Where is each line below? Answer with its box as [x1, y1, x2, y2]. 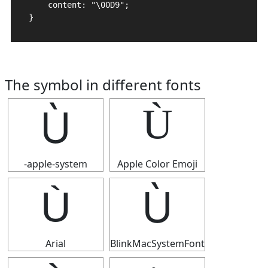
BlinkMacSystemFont [110, 237, 205, 250]
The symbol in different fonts [5, 75, 201, 95]
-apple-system [24, 157, 87, 170]
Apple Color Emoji [117, 157, 197, 170]
